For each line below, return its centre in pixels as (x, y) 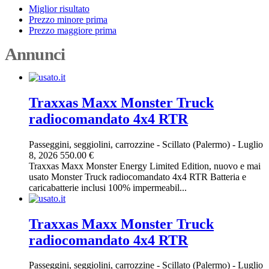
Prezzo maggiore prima (73, 30)
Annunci (35, 54)
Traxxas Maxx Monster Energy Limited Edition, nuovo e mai (145, 166)
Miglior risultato (59, 8)
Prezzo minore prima (68, 19)
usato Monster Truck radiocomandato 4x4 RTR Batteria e (138, 177)
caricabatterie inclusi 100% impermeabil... (108, 187)
